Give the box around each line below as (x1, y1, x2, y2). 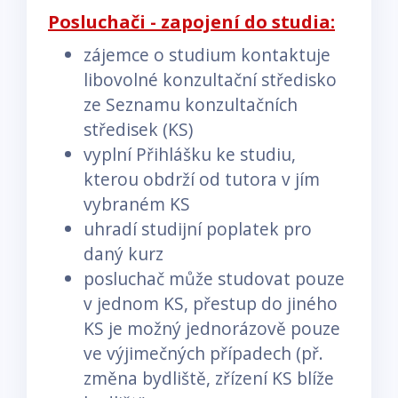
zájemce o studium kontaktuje (84, 42, 330, 67)
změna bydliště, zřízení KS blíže (84, 365, 334, 390)
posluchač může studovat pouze (84, 266, 345, 291)
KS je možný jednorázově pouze (84, 315, 340, 340)
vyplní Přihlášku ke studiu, (84, 141, 296, 166)
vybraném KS (84, 191, 190, 216)
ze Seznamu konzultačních (84, 92, 298, 116)
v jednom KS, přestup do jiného (84, 291, 338, 315)
